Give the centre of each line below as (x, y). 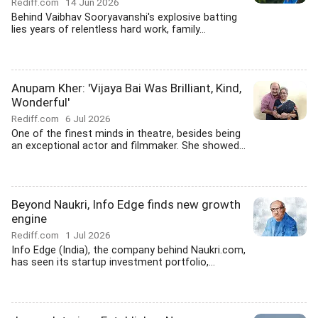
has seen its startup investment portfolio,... (113, 262)
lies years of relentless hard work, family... (109, 29)
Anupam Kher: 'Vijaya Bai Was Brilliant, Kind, (126, 88)
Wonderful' (40, 102)
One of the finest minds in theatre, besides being (126, 134)
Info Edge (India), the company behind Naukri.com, (128, 250)
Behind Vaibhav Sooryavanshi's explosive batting (124, 17)
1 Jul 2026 (88, 235)
